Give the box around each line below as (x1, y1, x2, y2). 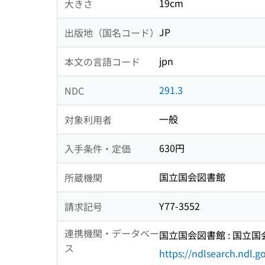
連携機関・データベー (64, 226, 159, 241)
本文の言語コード (64, 54, 140, 69)
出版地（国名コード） (64, 25, 159, 40)
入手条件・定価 (64, 141, 131, 156)
